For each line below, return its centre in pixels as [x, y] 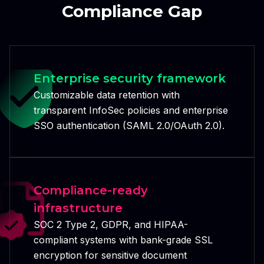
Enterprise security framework [130, 78]
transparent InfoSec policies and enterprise [131, 110]
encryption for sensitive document [110, 255]
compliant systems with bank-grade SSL [123, 240]
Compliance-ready [91, 190]
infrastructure [78, 208]
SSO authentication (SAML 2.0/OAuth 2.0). [129, 125]
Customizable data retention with [107, 95]
